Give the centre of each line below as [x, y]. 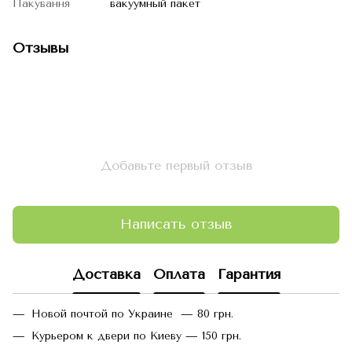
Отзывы [40, 48]
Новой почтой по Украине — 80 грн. [132, 313]
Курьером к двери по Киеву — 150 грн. [136, 336]
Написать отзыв [176, 224]
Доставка [106, 275]
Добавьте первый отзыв [176, 165]
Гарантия [249, 275]
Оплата [179, 275]
